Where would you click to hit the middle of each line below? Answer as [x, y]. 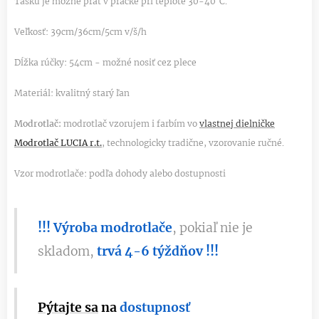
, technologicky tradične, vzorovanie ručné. [193, 143]
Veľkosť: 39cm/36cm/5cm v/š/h [80, 32]
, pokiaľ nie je [213, 228]
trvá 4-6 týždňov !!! [158, 252]
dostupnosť [155, 308]
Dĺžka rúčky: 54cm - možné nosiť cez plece [105, 63]
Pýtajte [60, 308]
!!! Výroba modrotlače [105, 228]
